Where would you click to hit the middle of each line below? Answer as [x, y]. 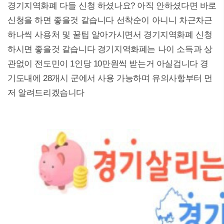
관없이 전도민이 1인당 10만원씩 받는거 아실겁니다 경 [108, 64]
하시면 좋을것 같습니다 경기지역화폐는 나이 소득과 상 [110, 49]
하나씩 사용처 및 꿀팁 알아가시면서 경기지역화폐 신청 [110, 35]
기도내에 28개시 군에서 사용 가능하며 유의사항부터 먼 [110, 78]
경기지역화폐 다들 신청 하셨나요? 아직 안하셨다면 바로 [112, 6]
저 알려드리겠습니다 [46, 93]
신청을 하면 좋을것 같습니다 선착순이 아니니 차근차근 [110, 20]
